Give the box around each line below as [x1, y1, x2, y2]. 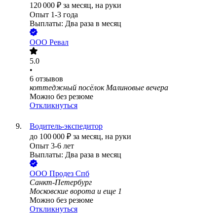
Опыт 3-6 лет [30, 142, 74, 150]
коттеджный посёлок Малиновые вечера [30, 83, 168, 92]
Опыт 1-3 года [30, 10, 78, 19]
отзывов [36, 74, 63, 83]
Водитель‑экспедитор [30, 122, 103, 131]
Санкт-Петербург [30, 178, 92, 187]
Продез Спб [49, 169, 89, 178]
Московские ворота [30, 187, 95, 196]
